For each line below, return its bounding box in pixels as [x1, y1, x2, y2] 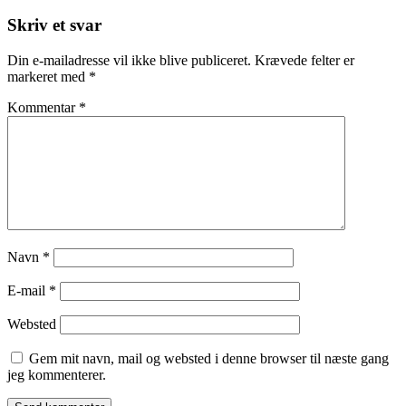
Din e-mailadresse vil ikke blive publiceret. [7, 52, 251, 68]
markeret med [7, 68, 89, 84]
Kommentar [7, 99, 79, 115]
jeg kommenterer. [7, 366, 106, 382]
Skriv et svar [7, 14, 101, 34]
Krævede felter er [255, 52, 354, 68]
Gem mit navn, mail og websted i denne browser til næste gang [29, 350, 389, 366]
